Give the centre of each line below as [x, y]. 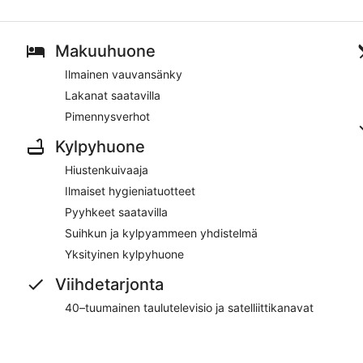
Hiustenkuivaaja [107, 169]
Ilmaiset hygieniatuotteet [130, 190]
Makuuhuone [105, 51]
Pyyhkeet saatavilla [116, 211]
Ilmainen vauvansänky [124, 74]
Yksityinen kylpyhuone [124, 254]
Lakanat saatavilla [113, 95]
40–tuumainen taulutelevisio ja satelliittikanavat [189, 307]
